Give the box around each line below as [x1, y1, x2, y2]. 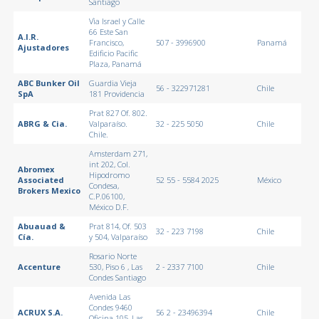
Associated [17, 174, 64, 185]
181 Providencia [88, 88, 145, 99]
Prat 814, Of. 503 [88, 220, 147, 231]
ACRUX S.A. [17, 306, 63, 318]
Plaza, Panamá [88, 58, 142, 69]
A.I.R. [17, 31, 38, 42]
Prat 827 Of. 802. [88, 107, 147, 118]
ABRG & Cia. [17, 117, 67, 129]
